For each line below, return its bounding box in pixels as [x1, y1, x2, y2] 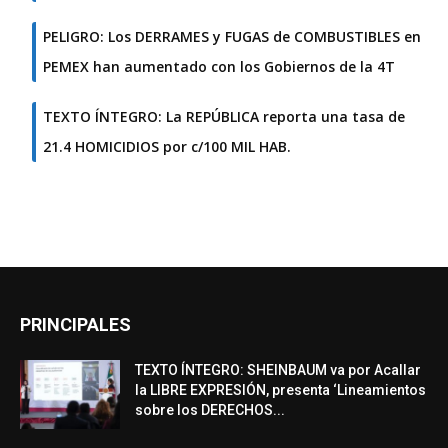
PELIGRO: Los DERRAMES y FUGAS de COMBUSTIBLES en [43, 27, 421, 47]
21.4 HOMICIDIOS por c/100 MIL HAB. [43, 137, 291, 157]
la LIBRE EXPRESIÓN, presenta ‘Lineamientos [135, 382, 426, 399]
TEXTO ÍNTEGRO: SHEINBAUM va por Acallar [135, 362, 421, 379]
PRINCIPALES [20, 314, 131, 336]
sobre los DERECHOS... [135, 402, 285, 419]
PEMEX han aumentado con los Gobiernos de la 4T [43, 57, 395, 77]
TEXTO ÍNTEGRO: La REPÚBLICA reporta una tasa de [43, 107, 405, 127]
